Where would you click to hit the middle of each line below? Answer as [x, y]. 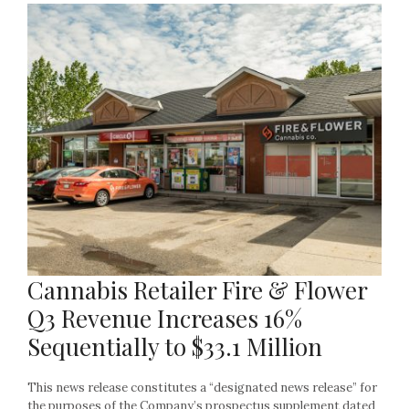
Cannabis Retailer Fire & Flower [197, 289]
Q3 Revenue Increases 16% [165, 318]
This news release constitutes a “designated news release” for [202, 387]
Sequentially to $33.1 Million [175, 346]
